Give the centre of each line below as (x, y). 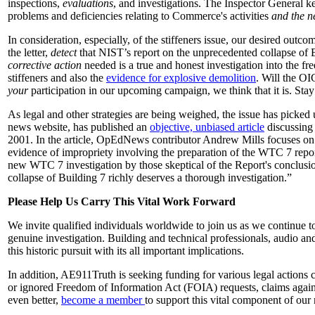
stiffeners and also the (57, 77)
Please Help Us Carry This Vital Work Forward (122, 201)
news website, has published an (79, 127)
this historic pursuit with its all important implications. (126, 250)
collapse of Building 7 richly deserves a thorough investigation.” (150, 177)
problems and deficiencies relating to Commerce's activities (140, 15)
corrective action (45, 65)
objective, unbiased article (207, 127)
